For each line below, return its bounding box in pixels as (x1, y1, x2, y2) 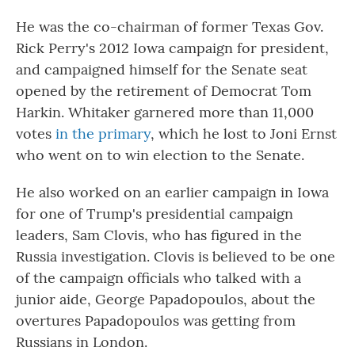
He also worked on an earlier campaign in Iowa (16, 182, 329, 201)
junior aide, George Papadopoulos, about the (16, 289, 315, 308)
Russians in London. (16, 332, 147, 351)
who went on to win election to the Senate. (16, 145, 304, 164)
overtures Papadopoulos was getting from (16, 311, 296, 330)
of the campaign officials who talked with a (16, 268, 301, 287)
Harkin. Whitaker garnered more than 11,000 (16, 102, 314, 121)
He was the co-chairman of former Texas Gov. (16, 17, 323, 36)
